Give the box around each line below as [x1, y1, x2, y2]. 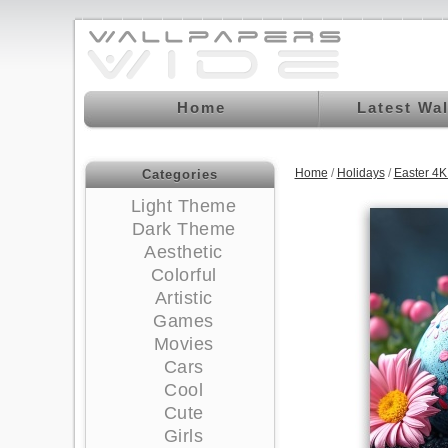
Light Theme [130, 196, 237, 216]
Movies [153, 334, 214, 354]
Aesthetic [144, 242, 223, 262]
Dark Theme [131, 219, 236, 239]
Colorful [150, 265, 217, 285]
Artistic [154, 288, 213, 308]
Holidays [336, 166, 385, 180]
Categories [141, 167, 218, 182]
